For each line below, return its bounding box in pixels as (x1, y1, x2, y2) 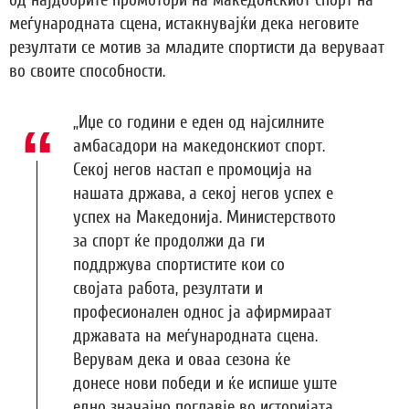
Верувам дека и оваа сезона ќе (73, 349, 290, 370)
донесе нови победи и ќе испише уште (73, 372, 337, 393)
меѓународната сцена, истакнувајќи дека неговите (9, 13, 359, 34)
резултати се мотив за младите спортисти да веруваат (9, 37, 384, 58)
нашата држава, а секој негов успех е (73, 183, 333, 204)
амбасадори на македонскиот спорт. (73, 135, 325, 156)
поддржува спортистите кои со (73, 254, 285, 275)
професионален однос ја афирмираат (73, 301, 331, 322)
